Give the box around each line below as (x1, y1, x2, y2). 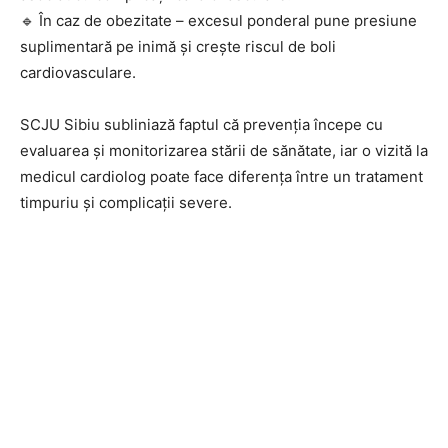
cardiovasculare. (20, 62, 136, 82)
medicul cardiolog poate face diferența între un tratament (20, 166, 423, 186)
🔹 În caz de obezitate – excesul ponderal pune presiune (20, 10, 417, 30)
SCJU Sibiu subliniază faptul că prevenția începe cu (20, 114, 383, 134)
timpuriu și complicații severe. (20, 192, 232, 212)
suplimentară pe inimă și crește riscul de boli (20, 36, 336, 56)
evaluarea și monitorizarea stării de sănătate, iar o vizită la (20, 140, 428, 160)
